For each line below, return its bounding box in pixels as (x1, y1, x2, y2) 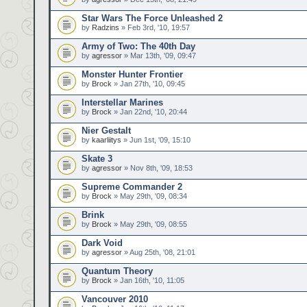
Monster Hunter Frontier (82, 69, 183, 79)
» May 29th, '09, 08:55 (112, 220, 187, 228)
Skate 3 (82, 153, 112, 164)
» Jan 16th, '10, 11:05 (112, 276, 184, 284)
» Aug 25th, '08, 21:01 (122, 248, 195, 256)
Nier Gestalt (82, 125, 131, 136)
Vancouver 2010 (82, 294, 148, 304)
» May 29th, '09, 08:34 (112, 192, 187, 200)
